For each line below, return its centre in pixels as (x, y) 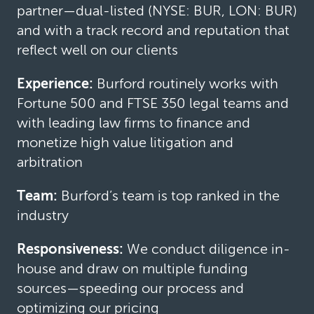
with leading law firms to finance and (134, 122)
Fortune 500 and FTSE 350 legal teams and (153, 103)
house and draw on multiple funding (132, 268)
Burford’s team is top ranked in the (170, 195)
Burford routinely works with (187, 83)
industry (43, 215)
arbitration (50, 162)
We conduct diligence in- (209, 248)
